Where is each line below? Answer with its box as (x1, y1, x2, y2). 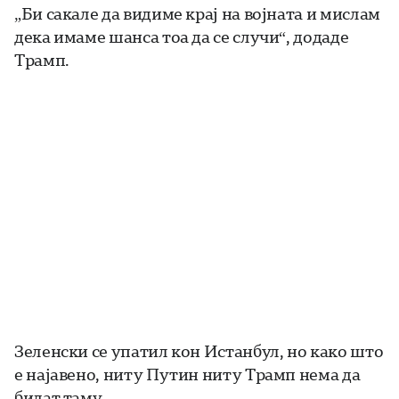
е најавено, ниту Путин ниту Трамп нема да (14, 363, 361, 386)
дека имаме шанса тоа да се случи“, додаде (14, 26, 349, 48)
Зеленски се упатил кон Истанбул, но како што (14, 340, 384, 362)
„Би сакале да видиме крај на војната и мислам (14, 3, 380, 25)
